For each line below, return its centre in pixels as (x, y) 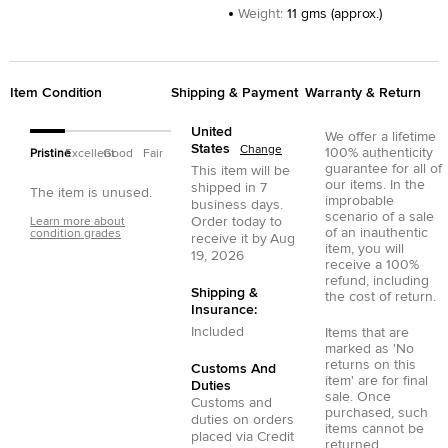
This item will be (240, 170)
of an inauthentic (376, 232)
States (210, 148)
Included (217, 331)
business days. (237, 204)
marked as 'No (369, 348)
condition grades (75, 233)
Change (261, 149)
